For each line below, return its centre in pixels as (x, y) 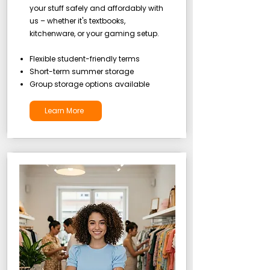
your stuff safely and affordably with (96, 8)
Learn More (64, 111)
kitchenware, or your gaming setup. (94, 33)
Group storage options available (89, 84)
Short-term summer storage (81, 71)
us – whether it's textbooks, (77, 21)
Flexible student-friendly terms (84, 59)
